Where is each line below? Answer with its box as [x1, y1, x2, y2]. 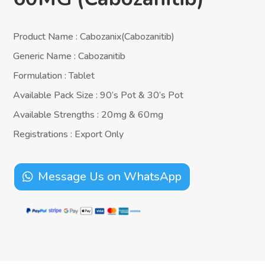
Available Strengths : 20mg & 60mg [13, 108, 164, 121]
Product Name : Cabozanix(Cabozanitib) [13, 30, 175, 43]
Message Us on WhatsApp [38, 168, 182, 185]
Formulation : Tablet [13, 69, 95, 82]
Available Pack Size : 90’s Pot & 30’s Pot [13, 88, 184, 102]
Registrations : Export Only [13, 127, 124, 141]
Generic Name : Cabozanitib [13, 49, 126, 63]
